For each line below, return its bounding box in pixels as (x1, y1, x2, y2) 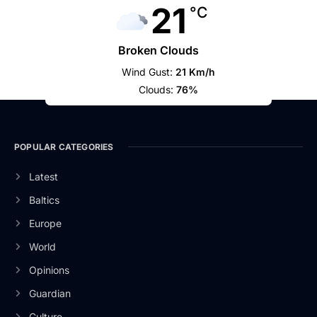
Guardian (28, 287, 71, 299)
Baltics (28, 193, 59, 206)
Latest (28, 170, 58, 183)
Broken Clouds (118, 42, 199, 57)
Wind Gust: (122, 65, 173, 78)
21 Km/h (175, 65, 216, 78)
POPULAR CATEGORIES (14, 141, 114, 152)
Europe (28, 217, 62, 229)
